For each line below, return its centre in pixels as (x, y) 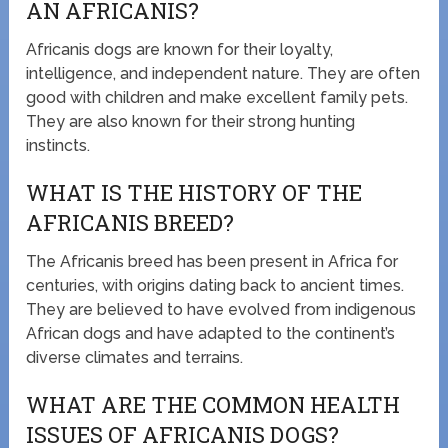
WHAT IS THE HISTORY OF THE (194, 193)
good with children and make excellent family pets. (217, 98)
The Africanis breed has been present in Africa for (212, 262)
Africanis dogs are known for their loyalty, (180, 50)
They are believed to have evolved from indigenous (221, 310)
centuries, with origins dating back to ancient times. (215, 286)
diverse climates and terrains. (135, 358)
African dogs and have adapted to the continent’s (211, 334)
